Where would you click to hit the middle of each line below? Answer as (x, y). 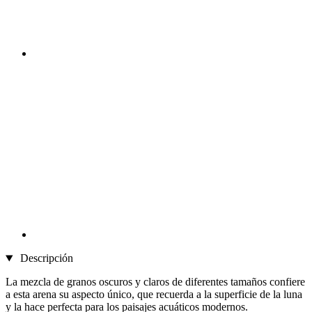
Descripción (45, 258)
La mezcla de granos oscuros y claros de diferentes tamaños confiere (155, 282)
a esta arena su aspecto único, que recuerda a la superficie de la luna (154, 295)
